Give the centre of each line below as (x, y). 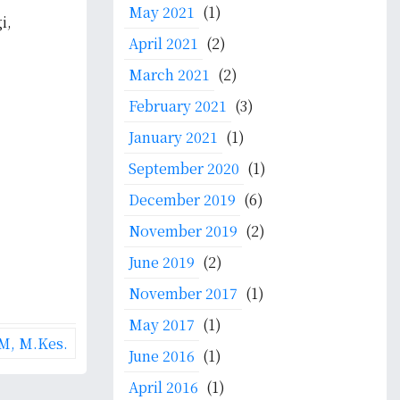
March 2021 (169, 75)
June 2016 (162, 356)
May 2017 (162, 325)
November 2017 (183, 293)
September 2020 (184, 168)
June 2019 (162, 262)
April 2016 (163, 387)
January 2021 (173, 137)
